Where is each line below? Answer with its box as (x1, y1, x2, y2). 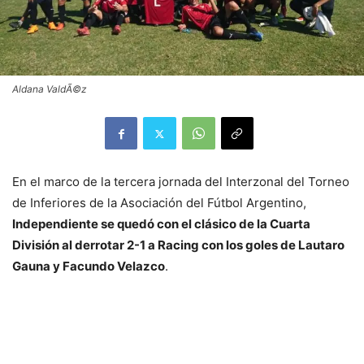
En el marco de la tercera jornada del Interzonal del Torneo (12, 174, 349, 190)
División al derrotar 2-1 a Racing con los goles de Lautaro (12, 237, 344, 253)
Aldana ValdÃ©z (12, 83, 87, 96)
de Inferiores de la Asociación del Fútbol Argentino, (12, 195, 306, 211)
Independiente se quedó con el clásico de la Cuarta (12, 216, 310, 232)
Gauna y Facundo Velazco (12, 258, 165, 275)
